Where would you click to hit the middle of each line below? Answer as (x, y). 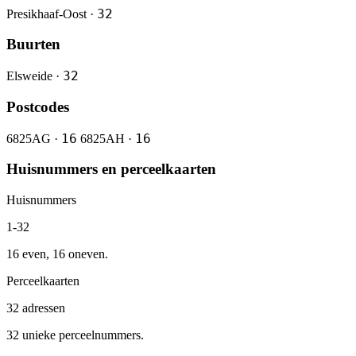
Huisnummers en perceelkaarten (111, 169)
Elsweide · (35, 76)
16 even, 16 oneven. (57, 254)
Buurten (33, 44)
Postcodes (38, 106)
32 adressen (36, 308)
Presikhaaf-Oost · (52, 14)
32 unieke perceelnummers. (75, 335)
